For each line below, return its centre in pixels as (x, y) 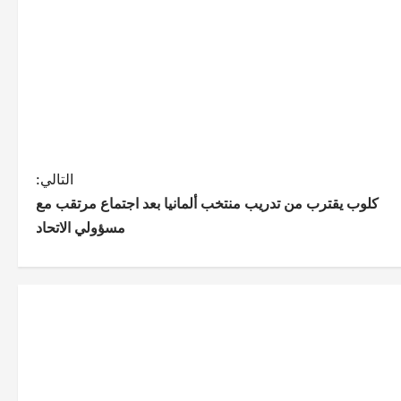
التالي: (55, 179)
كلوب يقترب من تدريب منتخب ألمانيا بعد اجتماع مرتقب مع (207, 203)
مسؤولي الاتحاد (81, 227)
